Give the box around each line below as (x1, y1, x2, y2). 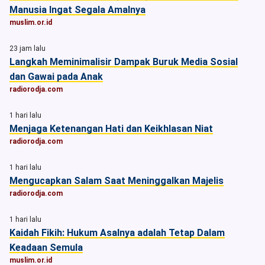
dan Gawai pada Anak (9, 71, 103, 82)
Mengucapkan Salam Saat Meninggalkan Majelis (9, 175, 224, 186)
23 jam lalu (9, 44, 46, 53)
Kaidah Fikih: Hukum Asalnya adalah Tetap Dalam (9, 227, 225, 238)
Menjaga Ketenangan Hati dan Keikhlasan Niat (9, 123, 213, 134)
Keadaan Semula (9, 242, 83, 253)
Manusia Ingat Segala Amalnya (9, 4, 146, 15)
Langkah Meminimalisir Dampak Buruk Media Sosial (9, 56, 238, 67)
